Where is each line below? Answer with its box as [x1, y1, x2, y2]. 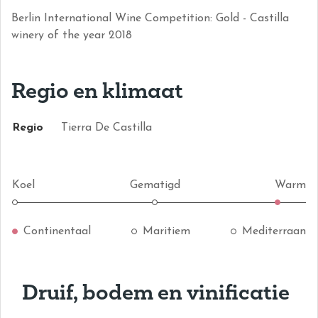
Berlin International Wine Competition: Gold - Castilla [11, 13, 289, 24]
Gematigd [129, 180, 180, 191]
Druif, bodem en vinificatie [22, 278, 290, 305]
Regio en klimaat [11, 76, 183, 104]
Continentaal [23, 226, 91, 237]
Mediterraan [242, 226, 306, 237]
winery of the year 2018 [11, 30, 132, 41]
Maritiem [143, 226, 190, 237]
